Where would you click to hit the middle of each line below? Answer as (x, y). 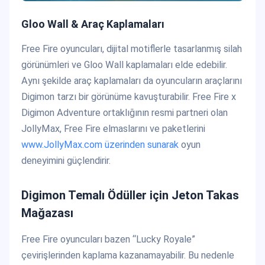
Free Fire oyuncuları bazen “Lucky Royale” (108, 239)
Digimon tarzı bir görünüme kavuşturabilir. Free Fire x (129, 96)
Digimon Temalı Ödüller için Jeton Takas (130, 195)
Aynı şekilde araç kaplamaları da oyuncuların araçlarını (132, 80)
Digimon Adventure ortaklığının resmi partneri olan (125, 112)
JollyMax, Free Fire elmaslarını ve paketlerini (113, 128)
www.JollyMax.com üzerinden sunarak (100, 144)
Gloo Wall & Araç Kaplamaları (93, 24)
